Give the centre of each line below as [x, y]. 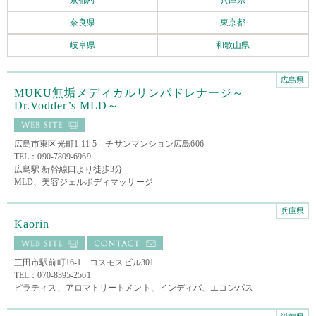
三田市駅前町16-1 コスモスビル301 [84, 262]
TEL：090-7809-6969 [53, 156]
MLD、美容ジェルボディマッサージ [84, 182]
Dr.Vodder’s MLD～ [67, 105]
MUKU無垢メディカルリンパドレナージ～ [129, 92]
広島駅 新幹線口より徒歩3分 [69, 169]
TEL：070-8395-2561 [53, 275]
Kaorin [32, 224]
